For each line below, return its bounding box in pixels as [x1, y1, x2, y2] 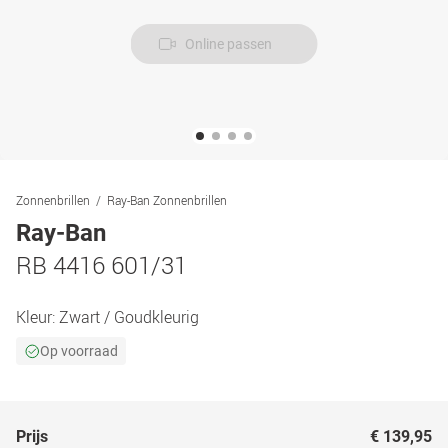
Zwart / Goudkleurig [59, 306, 199, 328]
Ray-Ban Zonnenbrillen [107, 192, 227, 208]
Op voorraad [40, 343, 118, 359]
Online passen [184, 36, 272, 52]
